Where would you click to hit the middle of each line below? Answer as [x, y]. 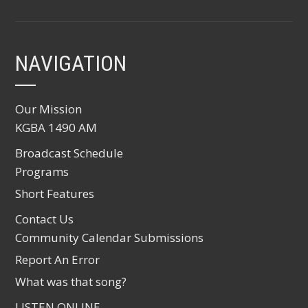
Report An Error [58, 260]
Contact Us [45, 219]
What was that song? [71, 282]
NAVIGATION [71, 63]
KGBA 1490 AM [56, 128]
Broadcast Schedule [69, 153]
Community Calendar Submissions [110, 238]
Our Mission [49, 109]
